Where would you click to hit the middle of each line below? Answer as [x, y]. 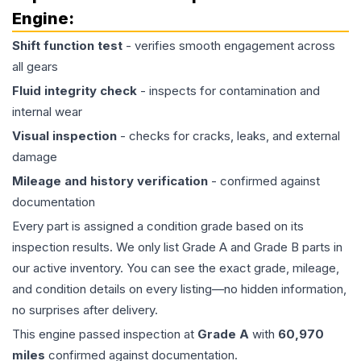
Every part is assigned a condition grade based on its [158, 226]
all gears [35, 66]
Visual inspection [64, 136]
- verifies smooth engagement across [229, 46]
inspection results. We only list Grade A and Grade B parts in [177, 247]
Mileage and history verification [110, 181]
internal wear [47, 112]
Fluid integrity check [75, 91]
